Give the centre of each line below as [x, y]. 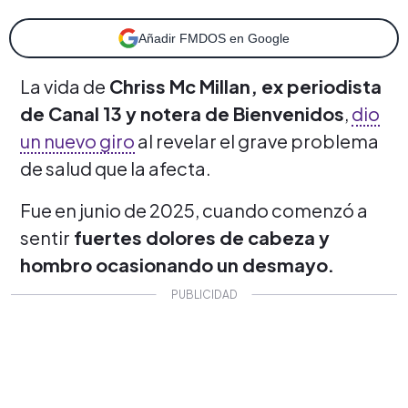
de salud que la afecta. [116, 168]
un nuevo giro [77, 140]
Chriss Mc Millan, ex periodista [244, 86]
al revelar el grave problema [257, 140]
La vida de [63, 86]
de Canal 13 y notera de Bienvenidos [182, 113]
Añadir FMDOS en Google [214, 38]
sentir [45, 237]
